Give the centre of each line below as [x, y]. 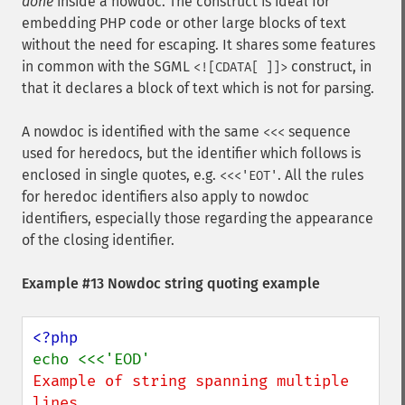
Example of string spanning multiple [191, 381]
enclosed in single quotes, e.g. [121, 175]
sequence [318, 132]
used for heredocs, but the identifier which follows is [191, 153]
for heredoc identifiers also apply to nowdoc [165, 197]
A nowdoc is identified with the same [142, 132]
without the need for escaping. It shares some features [198, 45]
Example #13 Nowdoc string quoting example [171, 283]
